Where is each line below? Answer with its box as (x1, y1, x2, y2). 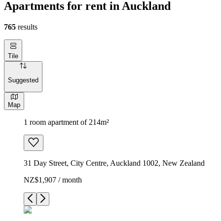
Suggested (8, 76, 38, 84)
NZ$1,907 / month (24, 175, 82, 184)
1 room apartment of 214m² (24, 117, 109, 126)
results (16, 22, 37, 31)
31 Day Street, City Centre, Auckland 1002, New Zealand (24, 158, 205, 167)
